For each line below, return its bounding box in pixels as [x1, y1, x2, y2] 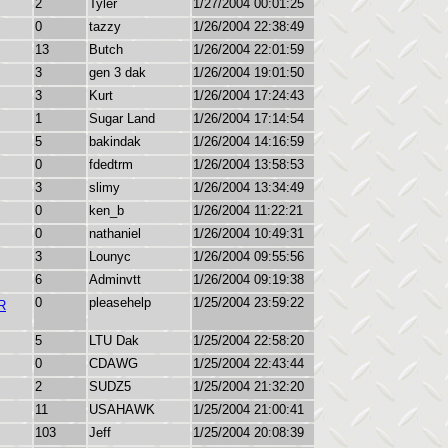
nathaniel [89, 226, 141, 241]
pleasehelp [89, 295, 151, 310]
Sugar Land [89, 111, 155, 126]
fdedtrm [89, 157, 133, 172]
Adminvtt [89, 272, 141, 287]
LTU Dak [89, 333, 139, 348]
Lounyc [89, 249, 131, 264]
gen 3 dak [89, 65, 146, 80]
